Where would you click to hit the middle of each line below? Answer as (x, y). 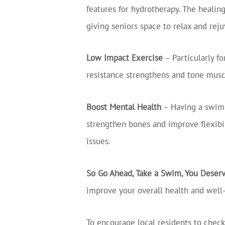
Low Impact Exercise (125, 58)
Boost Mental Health (124, 107)
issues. (98, 141)
